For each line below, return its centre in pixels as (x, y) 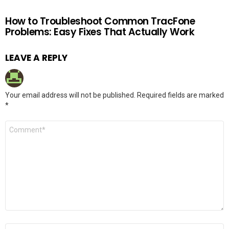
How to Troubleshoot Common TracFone (100, 21)
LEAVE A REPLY (36, 58)
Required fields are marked (180, 95)
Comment (24, 124)
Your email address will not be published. (70, 95)
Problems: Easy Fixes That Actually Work (100, 32)
